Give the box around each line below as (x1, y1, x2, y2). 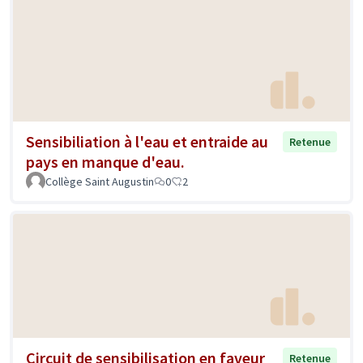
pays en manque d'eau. (26, 151, 185, 172)
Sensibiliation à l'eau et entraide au (26, 130, 268, 152)
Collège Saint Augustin (45, 173, 154, 189)
